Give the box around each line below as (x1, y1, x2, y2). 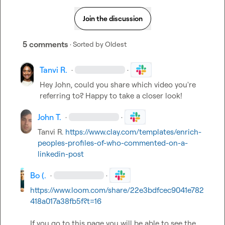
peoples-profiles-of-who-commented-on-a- (38, 138, 188, 148)
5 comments (23, 39, 68, 49)
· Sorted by (70, 40, 103, 48)
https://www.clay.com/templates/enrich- (65, 127, 202, 137)
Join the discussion (82, 14, 143, 23)
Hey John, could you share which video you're (40, 80, 196, 89)
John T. (38, 112, 62, 122)
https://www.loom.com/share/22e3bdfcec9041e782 (30, 185, 204, 195)
